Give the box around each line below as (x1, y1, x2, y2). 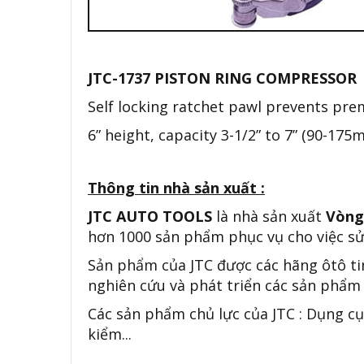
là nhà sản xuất (212, 206, 326, 226)
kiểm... (88, 324, 136, 344)
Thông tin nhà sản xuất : (88, 178, 265, 197)
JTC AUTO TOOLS (88, 206, 212, 226)
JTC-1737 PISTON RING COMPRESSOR (88, 68, 357, 88)
